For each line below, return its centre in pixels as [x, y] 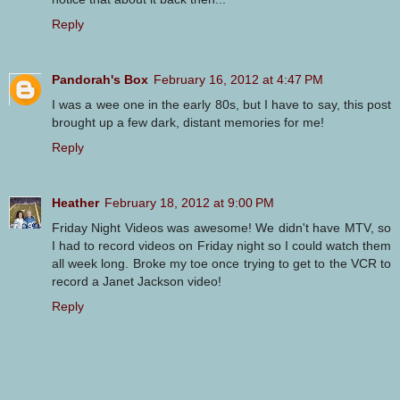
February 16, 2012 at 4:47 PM [238, 79]
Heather [75, 202]
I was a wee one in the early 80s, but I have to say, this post [221, 104]
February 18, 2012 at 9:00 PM [189, 202]
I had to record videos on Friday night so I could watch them [221, 245]
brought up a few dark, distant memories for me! [188, 122]
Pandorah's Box [100, 79]
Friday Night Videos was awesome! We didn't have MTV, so [221, 227]
